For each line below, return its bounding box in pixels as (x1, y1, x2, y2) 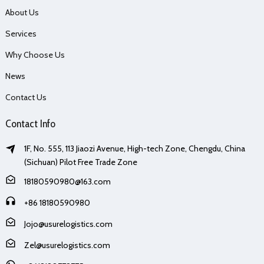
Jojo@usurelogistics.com (24, 218, 113, 229)
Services (5, 28, 37, 39)
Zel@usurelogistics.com (24, 239, 110, 250)
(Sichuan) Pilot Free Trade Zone (24, 156, 137, 167)
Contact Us (5, 91, 47, 103)
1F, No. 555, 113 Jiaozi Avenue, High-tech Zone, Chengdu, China (24, 143, 245, 154)
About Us (5, 6, 39, 18)
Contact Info (5, 116, 55, 130)
